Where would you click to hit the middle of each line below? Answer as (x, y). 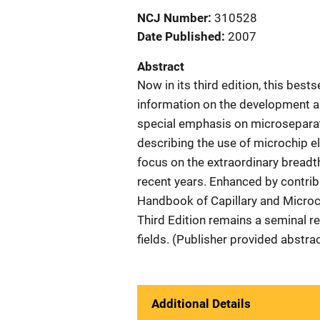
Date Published (179, 36)
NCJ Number (172, 18)
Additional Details (201, 304)
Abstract (161, 66)
